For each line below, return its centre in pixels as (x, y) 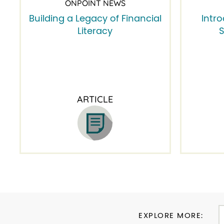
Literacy (95, 32)
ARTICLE (95, 99)
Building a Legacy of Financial (95, 19)
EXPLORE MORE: (171, 216)
